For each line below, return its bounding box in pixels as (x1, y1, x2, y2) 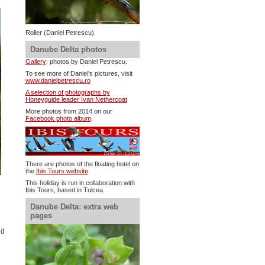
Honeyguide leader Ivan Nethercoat (25, 95, 127, 103)
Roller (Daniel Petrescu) (25, 28, 94, 36)
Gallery (25, 57, 46, 65)
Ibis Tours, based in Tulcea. (25, 186, 105, 194)
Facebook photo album (25, 114, 91, 122)
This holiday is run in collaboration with (25, 179, 135, 187)
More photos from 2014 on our (25, 107, 112, 115)
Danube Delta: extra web (30, 202, 118, 212)
